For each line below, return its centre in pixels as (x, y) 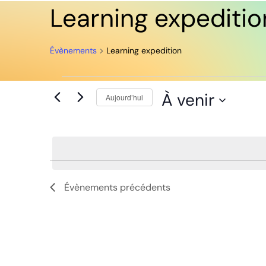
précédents (144, 187)
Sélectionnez (189, 121)
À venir (188, 100)
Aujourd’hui (124, 97)
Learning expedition (144, 50)
